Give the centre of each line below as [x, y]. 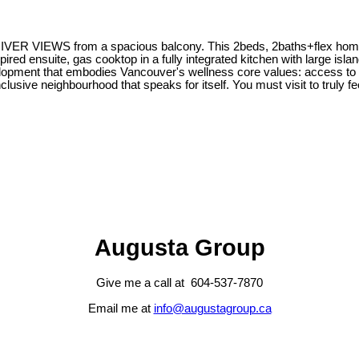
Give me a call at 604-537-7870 [179, 283]
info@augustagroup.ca [212, 309]
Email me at [121, 309]
